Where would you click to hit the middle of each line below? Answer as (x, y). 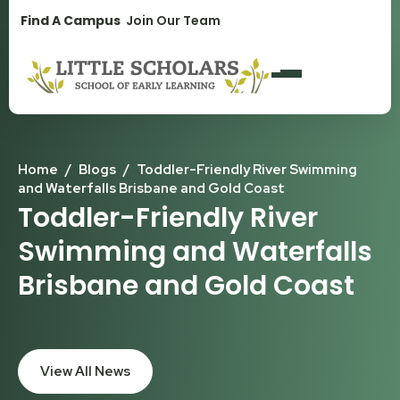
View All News (85, 371)
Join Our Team (173, 20)
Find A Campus (71, 20)
